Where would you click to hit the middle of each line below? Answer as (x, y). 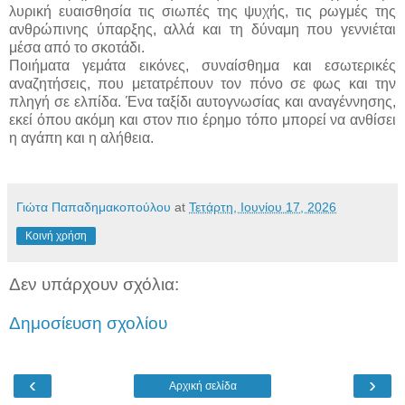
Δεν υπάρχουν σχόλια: (94, 284)
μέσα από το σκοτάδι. (77, 47)
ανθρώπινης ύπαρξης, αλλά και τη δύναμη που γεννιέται (202, 29)
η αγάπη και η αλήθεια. (81, 137)
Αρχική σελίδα (202, 386)
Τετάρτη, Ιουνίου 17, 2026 (263, 207)
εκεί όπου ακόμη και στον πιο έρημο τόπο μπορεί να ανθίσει (202, 119)
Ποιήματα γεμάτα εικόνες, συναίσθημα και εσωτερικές (202, 65)
